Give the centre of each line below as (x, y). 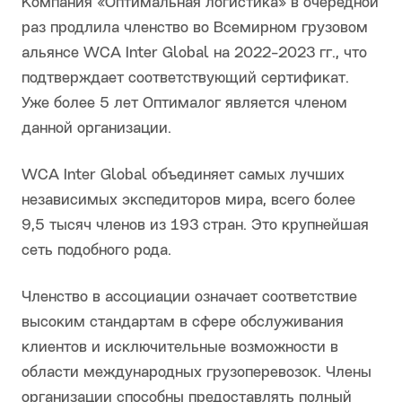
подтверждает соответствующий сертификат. (185, 79)
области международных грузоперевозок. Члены (197, 373)
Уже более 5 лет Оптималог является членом (184, 104)
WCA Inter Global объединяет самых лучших (183, 176)
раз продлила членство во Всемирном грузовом (195, 29)
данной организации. (96, 129)
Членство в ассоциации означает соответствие (189, 298)
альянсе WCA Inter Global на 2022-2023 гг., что (194, 54)
